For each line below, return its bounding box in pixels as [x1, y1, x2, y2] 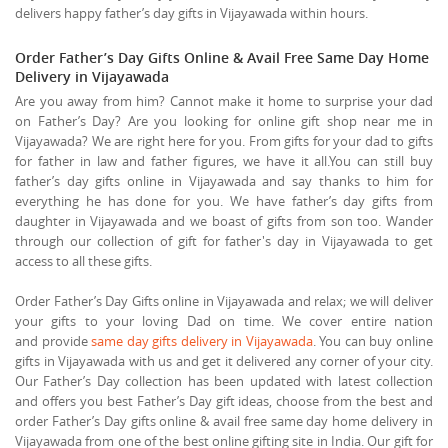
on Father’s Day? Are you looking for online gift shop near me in [15, 111, 433, 130]
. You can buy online [312, 331, 434, 350]
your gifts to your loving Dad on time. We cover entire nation [15, 311, 433, 330]
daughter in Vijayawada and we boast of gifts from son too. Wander [15, 211, 433, 230]
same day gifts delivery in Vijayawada [91, 331, 313, 350]
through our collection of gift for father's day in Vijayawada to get [15, 231, 433, 250]
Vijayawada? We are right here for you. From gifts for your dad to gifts [15, 131, 433, 150]
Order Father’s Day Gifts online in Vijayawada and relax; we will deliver [15, 291, 433, 310]
